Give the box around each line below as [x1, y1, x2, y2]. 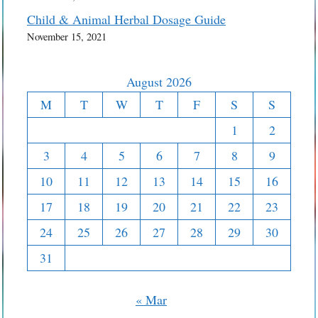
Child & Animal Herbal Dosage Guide [27, 10, 226, 28]
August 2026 [126, 72, 192, 90]
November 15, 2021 [27, 29, 106, 43]
